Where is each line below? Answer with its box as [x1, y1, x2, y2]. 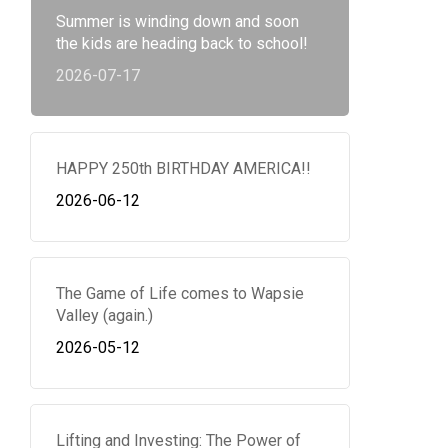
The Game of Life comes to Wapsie [55, 284, 304, 303]
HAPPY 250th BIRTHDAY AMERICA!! [55, 159, 311, 178]
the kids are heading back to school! [55, 34, 308, 53]
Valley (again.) [55, 306, 153, 325]
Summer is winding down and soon [55, 12, 299, 31]
